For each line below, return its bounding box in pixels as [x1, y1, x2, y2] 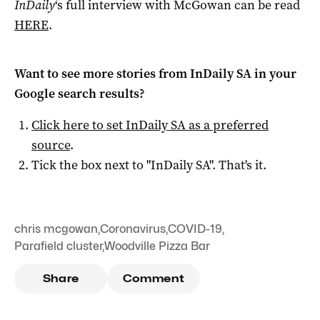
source [31, 136, 70, 154]
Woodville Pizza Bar [104, 239, 210, 253]
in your [251, 64, 296, 82]
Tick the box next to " [31, 156, 151, 174]
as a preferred [186, 116, 269, 134]
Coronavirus [100, 221, 166, 236]
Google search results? [14, 84, 145, 102]
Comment [122, 271, 185, 285]
